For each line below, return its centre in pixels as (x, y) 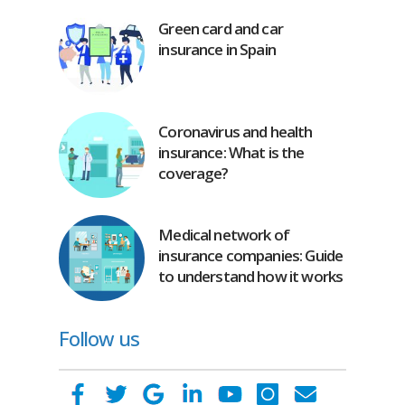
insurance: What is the (231, 152)
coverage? (193, 173)
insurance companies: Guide (251, 255)
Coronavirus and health (235, 131)
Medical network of (224, 234)
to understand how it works (251, 276)
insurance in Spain (217, 49)
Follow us (99, 338)
